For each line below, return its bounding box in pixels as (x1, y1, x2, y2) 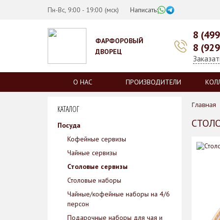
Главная (191, 100, 216, 109)
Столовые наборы (67, 176, 121, 185)
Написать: (130, 5, 158, 14)
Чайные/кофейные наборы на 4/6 (67, 190, 170, 198)
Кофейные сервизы (67, 135, 126, 143)
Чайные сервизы (67, 148, 117, 157)
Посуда (57, 121, 81, 130)
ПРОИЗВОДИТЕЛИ (126, 78, 182, 86)
